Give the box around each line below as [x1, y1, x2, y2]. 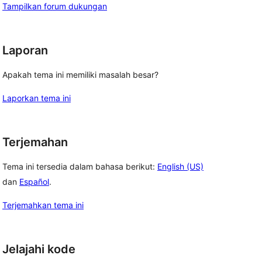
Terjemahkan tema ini [2, 199, 84, 210]
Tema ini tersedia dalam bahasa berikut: [2, 161, 157, 171]
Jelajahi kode [2, 242, 75, 256]
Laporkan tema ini [2, 93, 71, 103]
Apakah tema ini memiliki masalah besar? [2, 70, 158, 80]
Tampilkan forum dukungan [2, 1, 107, 12]
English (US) [157, 161, 204, 171]
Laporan [2, 43, 48, 58]
